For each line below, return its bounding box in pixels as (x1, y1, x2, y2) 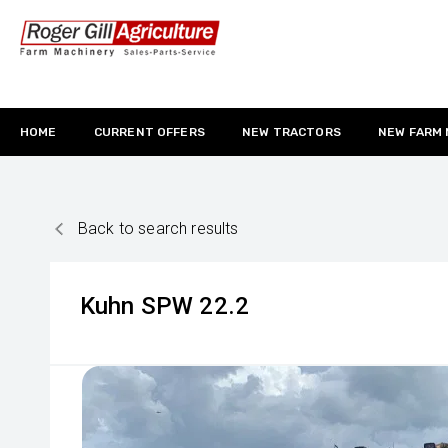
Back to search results (78, 219, 239, 238)
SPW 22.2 (140, 292, 250, 320)
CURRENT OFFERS (93, 125, 205, 139)
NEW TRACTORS (242, 125, 341, 139)
